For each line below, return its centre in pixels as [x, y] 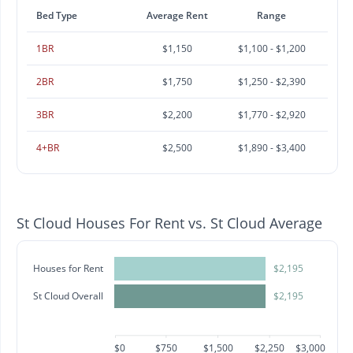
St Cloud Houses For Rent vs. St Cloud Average [169, 223]
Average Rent [177, 15]
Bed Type [57, 15]
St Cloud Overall [68, 296]
